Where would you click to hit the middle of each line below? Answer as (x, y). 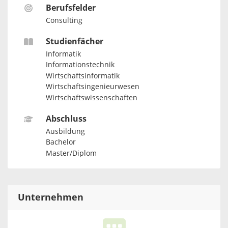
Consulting (64, 20)
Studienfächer (74, 42)
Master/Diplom (71, 153)
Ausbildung (65, 131)
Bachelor (61, 142)
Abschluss (66, 119)
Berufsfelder (70, 8)
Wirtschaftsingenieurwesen (92, 87)
